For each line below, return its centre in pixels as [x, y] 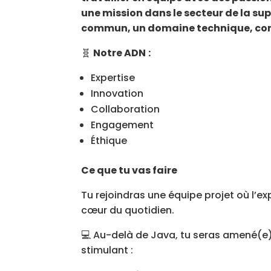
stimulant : [107, 250]
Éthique [109, 141]
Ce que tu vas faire [129, 170]
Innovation [117, 93]
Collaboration [126, 109]
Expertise [113, 78]
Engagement [122, 125]
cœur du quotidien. [128, 210]
